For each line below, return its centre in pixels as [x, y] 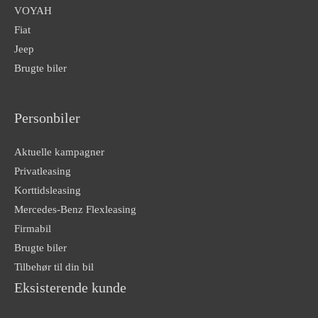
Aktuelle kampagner [59, 152]
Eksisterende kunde [70, 288]
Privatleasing [43, 171]
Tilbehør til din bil [54, 267]
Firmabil [33, 229]
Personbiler [47, 118]
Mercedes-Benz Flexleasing [75, 210]
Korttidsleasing [48, 191]
